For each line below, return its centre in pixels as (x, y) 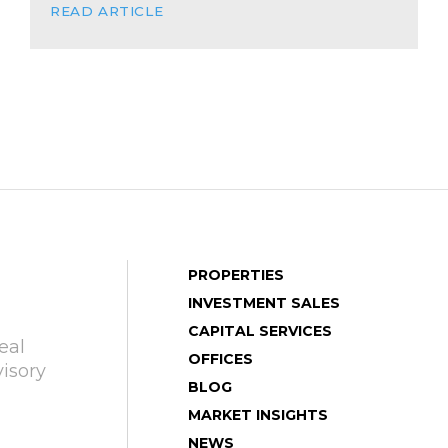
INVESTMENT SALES (264, 303)
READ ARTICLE (106, 11)
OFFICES (220, 359)
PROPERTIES (236, 275)
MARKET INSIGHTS (258, 415)
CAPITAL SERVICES (260, 331)
